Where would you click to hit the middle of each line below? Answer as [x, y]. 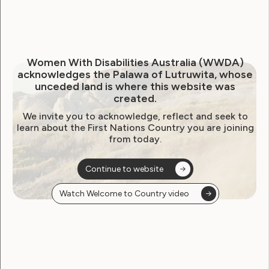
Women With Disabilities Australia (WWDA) [135, 62]
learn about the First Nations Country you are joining [135, 127]
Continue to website [124, 169]
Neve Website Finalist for [116, 15]
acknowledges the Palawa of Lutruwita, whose [135, 74]
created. [135, 98]
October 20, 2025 [57, 82]
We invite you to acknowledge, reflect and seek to [135, 116]
